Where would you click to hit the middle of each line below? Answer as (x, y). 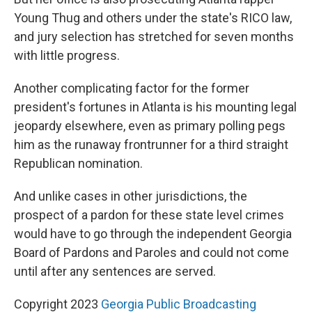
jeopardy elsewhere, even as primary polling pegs (150, 125)
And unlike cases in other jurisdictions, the (131, 196)
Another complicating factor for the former (132, 88)
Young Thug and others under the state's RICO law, (153, 17)
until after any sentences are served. (115, 271)
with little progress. (67, 55)
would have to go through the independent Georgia (153, 233)
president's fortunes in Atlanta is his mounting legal (155, 107)
